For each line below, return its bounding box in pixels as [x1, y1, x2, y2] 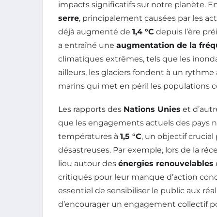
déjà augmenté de [58, 27, 132, 36]
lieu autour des [58, 158, 118, 168]
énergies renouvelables [118, 158, 214, 168]
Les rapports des [58, 104, 124, 114]
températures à [58, 131, 120, 141]
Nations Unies [124, 104, 181, 114]
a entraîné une [58, 40, 116, 50]
